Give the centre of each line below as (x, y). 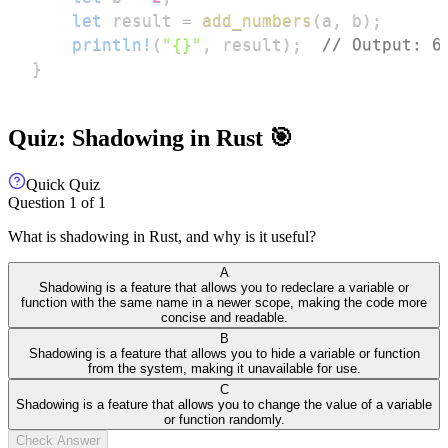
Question (38, 202)
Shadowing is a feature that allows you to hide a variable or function (224, 353)
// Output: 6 (382, 44)
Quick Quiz (63, 184)
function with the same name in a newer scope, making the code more (224, 302)
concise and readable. (224, 317)
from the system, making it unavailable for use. (224, 368)
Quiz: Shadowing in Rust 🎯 (150, 137)
